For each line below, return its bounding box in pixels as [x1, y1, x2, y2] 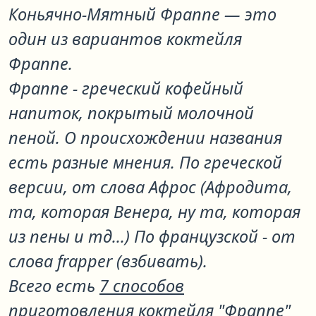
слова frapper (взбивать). [8, 250, 207, 272]
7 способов [99, 274, 184, 297]
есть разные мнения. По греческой [8, 151, 282, 174]
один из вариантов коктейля [8, 28, 242, 50]
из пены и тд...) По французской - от [8, 225, 296, 248]
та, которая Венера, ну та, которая [8, 200, 300, 223]
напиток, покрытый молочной [8, 102, 254, 124]
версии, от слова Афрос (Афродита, [8, 176, 292, 198]
